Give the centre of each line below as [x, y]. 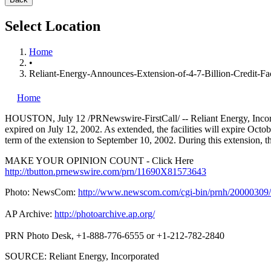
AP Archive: [30, 214]
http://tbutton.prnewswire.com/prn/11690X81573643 [106, 171]
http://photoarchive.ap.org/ [105, 214]
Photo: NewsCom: [41, 192]
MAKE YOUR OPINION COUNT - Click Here [99, 160]
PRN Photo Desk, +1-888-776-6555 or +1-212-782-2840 [115, 235]
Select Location [53, 26]
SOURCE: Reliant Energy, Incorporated [82, 256]
